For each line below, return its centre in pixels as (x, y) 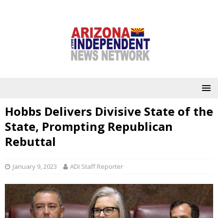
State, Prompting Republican (89, 126)
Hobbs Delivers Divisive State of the (109, 111)
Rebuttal (30, 141)
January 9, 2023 (35, 166)
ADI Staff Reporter (97, 166)
